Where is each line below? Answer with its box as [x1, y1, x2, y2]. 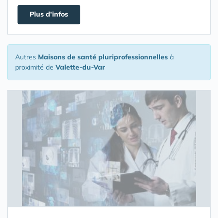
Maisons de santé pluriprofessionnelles [38, 53, 168, 61]
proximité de [15, 63, 55, 72]
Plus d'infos [30, 10, 68, 18]
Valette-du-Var [55, 63, 105, 72]
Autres [15, 53, 38, 61]
